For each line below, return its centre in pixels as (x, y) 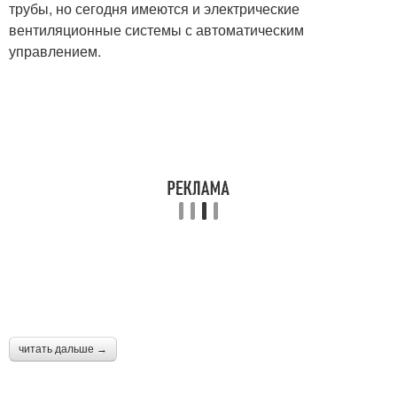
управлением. (55, 51)
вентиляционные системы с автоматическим (156, 30)
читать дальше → (63, 350)
